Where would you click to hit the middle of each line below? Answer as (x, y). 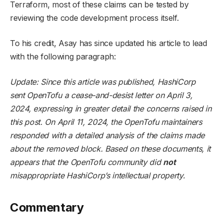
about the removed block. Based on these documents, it (111, 149)
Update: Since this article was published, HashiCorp (103, 82)
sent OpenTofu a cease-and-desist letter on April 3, (101, 95)
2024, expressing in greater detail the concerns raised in (111, 109)
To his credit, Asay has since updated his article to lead (109, 43)
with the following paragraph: (63, 57)
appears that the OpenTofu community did (87, 162)
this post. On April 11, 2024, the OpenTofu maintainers (106, 122)
